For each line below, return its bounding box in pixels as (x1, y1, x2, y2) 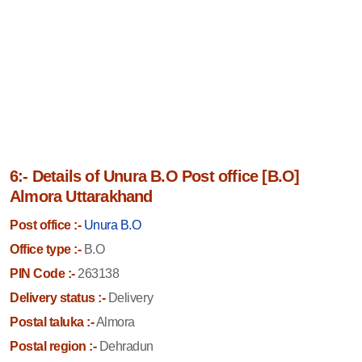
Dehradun (96, 339, 154, 353)
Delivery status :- (10, 290, 106, 305)
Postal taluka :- (10, 314, 95, 329)
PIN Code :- (10, 266, 75, 280)
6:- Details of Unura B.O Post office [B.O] (10, 166, 300, 185)
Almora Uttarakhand (10, 187, 153, 205)
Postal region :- (10, 339, 97, 353)
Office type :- (10, 242, 82, 256)
